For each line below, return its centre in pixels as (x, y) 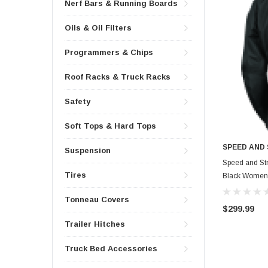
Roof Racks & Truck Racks (118, 77)
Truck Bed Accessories (111, 249)
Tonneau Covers (97, 200)
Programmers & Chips (109, 53)
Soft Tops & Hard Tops (110, 126)
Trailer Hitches (95, 224)
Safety (77, 102)
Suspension (88, 151)
